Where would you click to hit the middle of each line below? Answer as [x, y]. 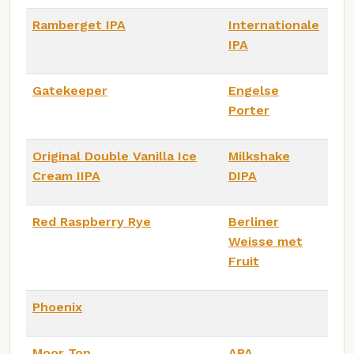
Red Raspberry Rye [92, 222]
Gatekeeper [70, 91]
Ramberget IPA [79, 25]
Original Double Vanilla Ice [115, 156]
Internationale [274, 25]
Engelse [254, 91]
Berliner [254, 222]
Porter [249, 111]
